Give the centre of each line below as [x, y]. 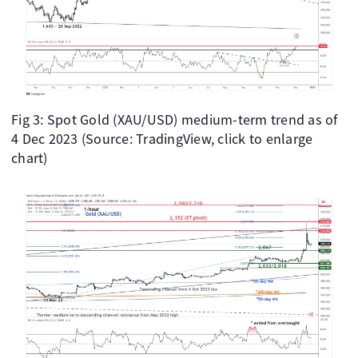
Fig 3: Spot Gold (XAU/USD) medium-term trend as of [175, 120]
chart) [30, 158]
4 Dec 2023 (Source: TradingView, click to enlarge [162, 139]
